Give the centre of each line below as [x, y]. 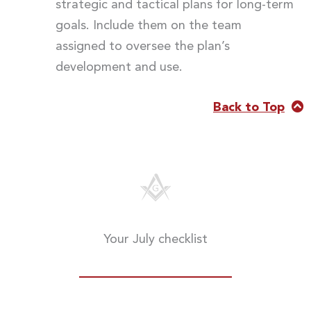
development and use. [119, 68]
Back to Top [249, 107]
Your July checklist [155, 239]
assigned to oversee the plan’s [142, 47]
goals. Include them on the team [148, 26]
